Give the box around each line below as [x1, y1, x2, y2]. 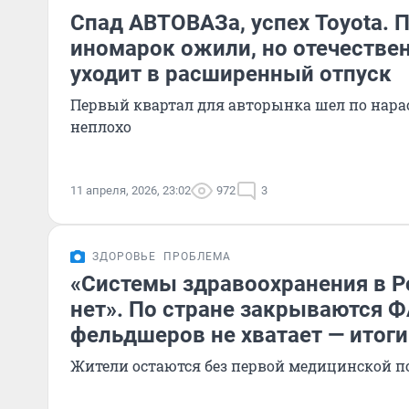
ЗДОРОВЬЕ [92, 250, 156, 263]
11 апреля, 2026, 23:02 [70, 184, 191, 197]
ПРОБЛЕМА [163, 250, 231, 263]
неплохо [70, 117, 131, 136]
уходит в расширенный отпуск [70, 61, 392, 87]
